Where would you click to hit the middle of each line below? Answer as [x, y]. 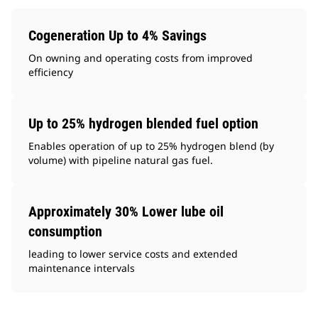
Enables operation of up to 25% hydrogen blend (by [151, 146]
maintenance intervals [82, 268]
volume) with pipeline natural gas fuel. [121, 160]
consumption [65, 232]
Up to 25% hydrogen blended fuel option [143, 124]
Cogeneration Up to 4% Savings [117, 36]
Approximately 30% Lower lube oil [126, 212]
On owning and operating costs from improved [141, 58]
